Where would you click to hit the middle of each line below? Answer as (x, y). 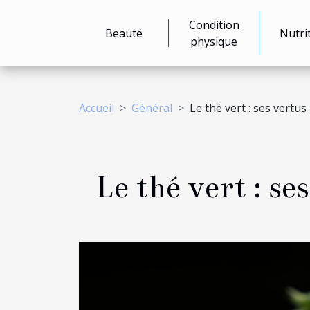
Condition (214, 25)
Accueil (97, 108)
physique (214, 42)
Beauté (124, 33)
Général (152, 108)
